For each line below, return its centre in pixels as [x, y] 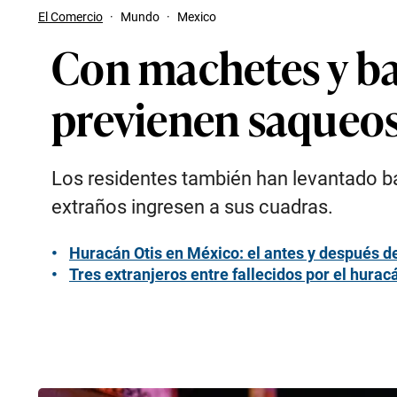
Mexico [197, 17]
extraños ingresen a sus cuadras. [192, 207]
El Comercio [70, 17]
